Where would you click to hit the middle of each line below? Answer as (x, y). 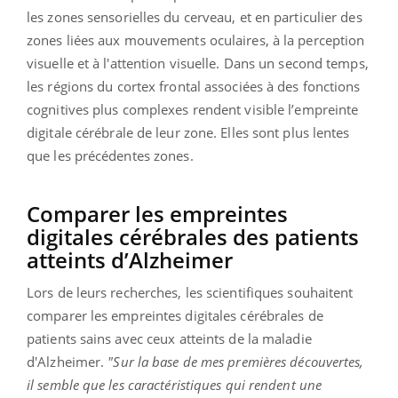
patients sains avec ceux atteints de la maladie (169, 338)
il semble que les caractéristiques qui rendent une (175, 384)
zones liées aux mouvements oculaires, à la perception (196, 40)
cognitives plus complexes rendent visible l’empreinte (193, 109)
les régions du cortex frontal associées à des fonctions (194, 86)
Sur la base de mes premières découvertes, (239, 361)
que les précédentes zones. (110, 155)
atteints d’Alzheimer (130, 259)
